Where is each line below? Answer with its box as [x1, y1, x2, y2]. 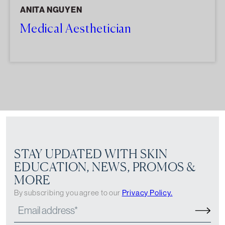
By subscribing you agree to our [14, 188, 122, 197]
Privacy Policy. [122, 188, 173, 197]
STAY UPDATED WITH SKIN [14, 147, 168, 162]
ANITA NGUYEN [20, 5, 82, 15]
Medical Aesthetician [20, 23, 132, 35]
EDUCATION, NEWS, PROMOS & [14, 160, 196, 175]
